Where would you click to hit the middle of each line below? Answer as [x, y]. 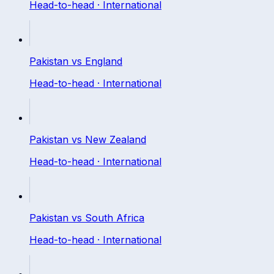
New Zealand [116, 139]
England [104, 61]
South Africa [115, 217]
